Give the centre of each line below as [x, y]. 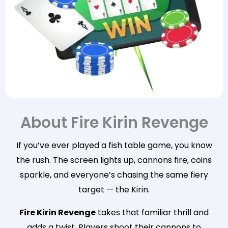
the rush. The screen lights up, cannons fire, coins [114, 160]
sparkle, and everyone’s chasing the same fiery [114, 175]
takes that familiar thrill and [152, 212]
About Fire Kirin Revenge [114, 122]
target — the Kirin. [114, 189]
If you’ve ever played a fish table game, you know [114, 145]
